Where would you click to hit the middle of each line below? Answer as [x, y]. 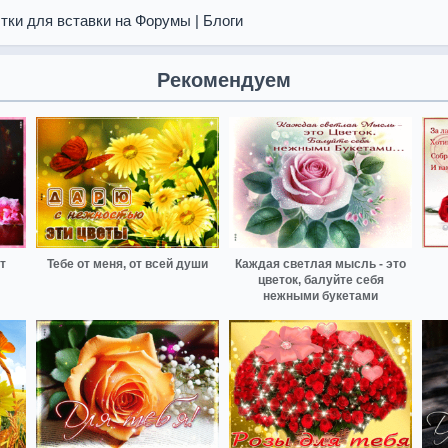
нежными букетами [320, 295]
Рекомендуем [224, 80]
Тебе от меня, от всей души [127, 263]
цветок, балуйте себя [320, 279]
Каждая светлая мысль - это [320, 263]
